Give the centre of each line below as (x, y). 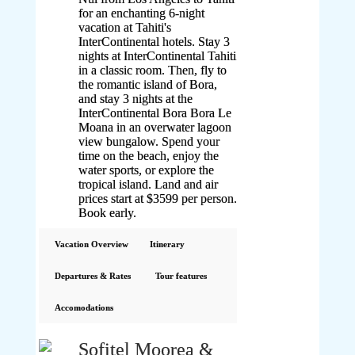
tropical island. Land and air (149, 184)
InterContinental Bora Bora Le (155, 113)
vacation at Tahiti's (125, 27)
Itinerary (167, 244)
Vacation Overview (91, 244)
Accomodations (84, 307)
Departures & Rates (92, 276)
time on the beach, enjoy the (149, 156)
